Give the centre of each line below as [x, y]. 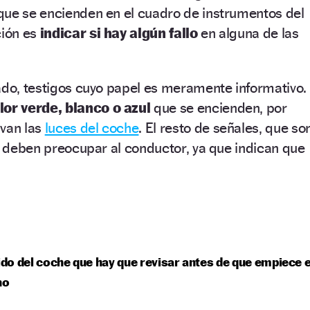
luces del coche [92, 127]
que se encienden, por [219, 107]
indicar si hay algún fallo [119, 33]
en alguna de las [248, 33]
